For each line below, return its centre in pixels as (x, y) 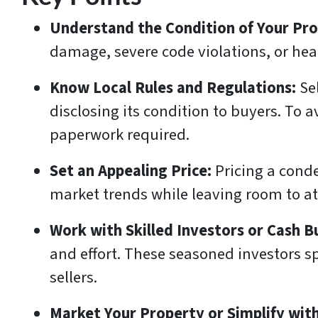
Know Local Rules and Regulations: (175, 88)
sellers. (73, 278)
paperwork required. (120, 135)
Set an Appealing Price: (132, 171)
